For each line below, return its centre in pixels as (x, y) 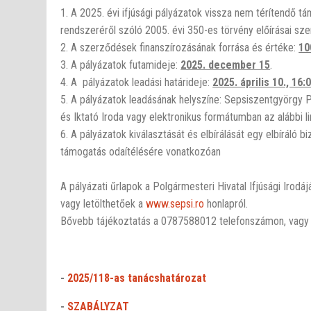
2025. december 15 (226, 65)
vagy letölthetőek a (103, 203)
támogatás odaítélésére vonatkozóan (141, 151)
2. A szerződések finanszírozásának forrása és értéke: (180, 47)
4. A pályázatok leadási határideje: (137, 82)
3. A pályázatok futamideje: (121, 65)
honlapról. (226, 203)
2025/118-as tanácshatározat (137, 278)
